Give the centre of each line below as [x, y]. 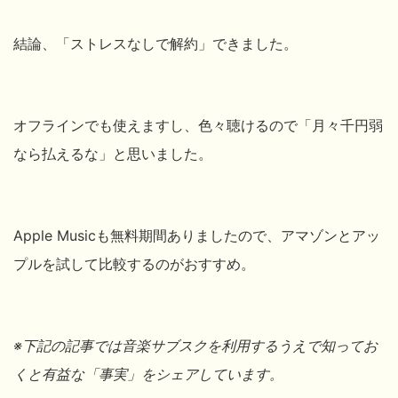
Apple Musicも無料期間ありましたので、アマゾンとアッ [197, 235]
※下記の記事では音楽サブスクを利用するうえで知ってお [195, 345]
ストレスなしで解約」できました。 [184, 43]
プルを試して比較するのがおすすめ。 [134, 263]
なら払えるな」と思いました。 [113, 153]
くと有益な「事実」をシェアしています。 [148, 374]
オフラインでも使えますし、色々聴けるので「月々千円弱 [198, 125]
